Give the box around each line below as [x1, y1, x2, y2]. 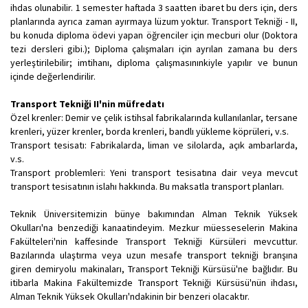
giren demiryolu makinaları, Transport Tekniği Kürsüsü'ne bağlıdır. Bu [10, 263, 298, 275]
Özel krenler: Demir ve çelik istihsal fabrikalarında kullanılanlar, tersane [10, 111, 298, 124]
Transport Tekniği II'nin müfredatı [10, 98, 164, 110]
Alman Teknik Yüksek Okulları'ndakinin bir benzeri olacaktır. [10, 290, 250, 302]
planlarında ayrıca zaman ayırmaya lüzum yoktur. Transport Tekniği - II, [10, 15, 298, 27]
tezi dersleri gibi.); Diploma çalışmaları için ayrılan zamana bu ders [10, 43, 298, 55]
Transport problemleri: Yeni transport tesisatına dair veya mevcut [10, 166, 298, 179]
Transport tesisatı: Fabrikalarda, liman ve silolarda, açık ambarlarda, [10, 139, 298, 151]
